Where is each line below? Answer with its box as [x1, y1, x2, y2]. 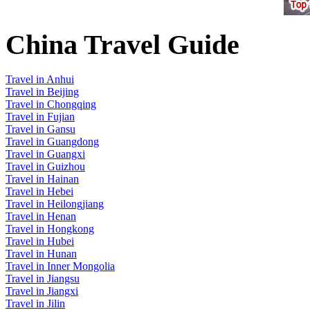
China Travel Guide [6, 28, 239, 60]
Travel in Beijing [6, 86, 79, 98]
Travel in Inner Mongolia [6, 260, 115, 273]
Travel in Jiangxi [6, 285, 78, 298]
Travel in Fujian [6, 111, 75, 123]
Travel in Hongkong [6, 223, 94, 235]
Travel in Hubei [6, 235, 74, 248]
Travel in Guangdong [6, 136, 99, 148]
